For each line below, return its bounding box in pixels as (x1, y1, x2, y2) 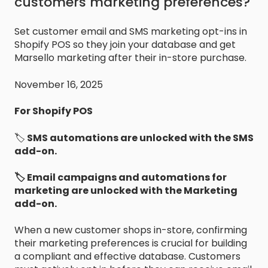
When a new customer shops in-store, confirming (14, 223, 247, 237)
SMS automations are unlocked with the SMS (25, 130, 254, 145)
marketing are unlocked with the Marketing (14, 183, 237, 197)
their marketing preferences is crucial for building (14, 236, 247, 251)
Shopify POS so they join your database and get (14, 38, 236, 52)
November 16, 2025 (14, 77, 103, 92)
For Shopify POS (14, 104, 93, 118)
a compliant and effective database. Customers (14, 249, 240, 264)
